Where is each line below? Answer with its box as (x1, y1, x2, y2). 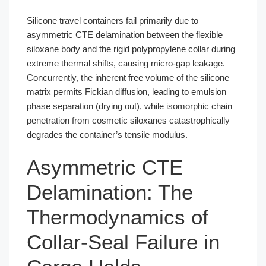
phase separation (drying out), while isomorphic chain (27, 100, 232, 111)
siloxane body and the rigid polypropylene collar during (27, 43, 235, 54)
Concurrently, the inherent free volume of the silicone (27, 72, 229, 83)
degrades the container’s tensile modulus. (27, 129, 188, 140)
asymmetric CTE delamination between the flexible (27, 29, 223, 40)
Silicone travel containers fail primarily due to (27, 15, 198, 26)
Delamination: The (27, 180, 193, 204)
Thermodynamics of (27, 205, 208, 229)
